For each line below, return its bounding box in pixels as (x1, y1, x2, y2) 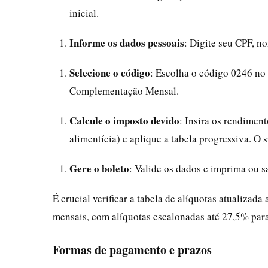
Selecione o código (69, 65, 150, 80)
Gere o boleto (69, 161, 129, 176)
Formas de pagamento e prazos (53, 241, 212, 258)
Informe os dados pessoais (69, 35, 184, 50)
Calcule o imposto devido (69, 113, 179, 128)
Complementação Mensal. (69, 84, 179, 98)
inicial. (69, 6, 99, 20)
